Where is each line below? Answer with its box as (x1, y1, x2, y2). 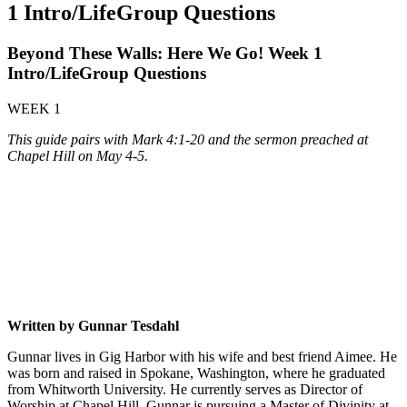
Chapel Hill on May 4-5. (7, 147, 148, 164)
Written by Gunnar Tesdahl (7, 317, 179, 333)
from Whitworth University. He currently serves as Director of (7, 381, 362, 397)
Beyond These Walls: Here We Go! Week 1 (7, 43, 323, 63)
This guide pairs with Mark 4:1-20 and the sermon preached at (7, 131, 368, 147)
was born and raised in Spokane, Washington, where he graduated (7, 364, 385, 381)
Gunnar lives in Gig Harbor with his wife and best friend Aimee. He (7, 348, 397, 364)
